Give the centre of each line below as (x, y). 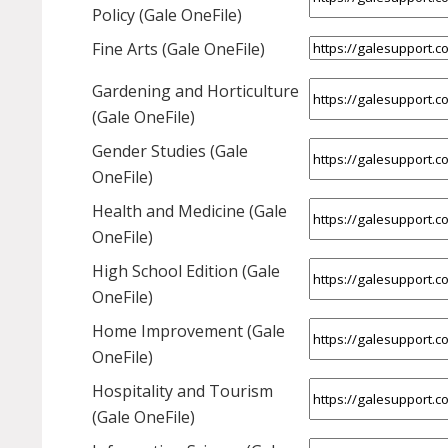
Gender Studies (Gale (170, 151)
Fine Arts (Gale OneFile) (178, 49)
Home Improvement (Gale (188, 331)
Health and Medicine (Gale (189, 211)
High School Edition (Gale (186, 271)
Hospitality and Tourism (182, 391)
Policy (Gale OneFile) (167, 15)
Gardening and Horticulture (195, 91)
